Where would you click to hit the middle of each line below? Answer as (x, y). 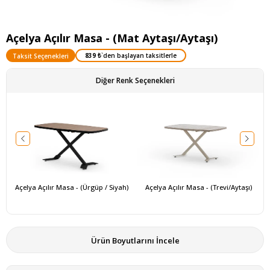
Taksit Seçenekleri (41, 56)
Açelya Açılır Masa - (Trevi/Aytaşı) (198, 187)
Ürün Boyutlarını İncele (135, 241)
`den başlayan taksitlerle (139, 55)
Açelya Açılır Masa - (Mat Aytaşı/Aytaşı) (112, 38)
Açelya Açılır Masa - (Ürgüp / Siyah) (71, 187)
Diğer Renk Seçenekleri (135, 80)
